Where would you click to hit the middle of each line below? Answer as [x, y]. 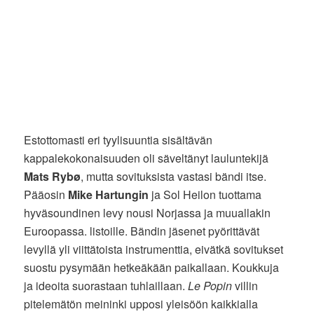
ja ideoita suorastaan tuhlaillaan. [106, 286]
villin [245, 286]
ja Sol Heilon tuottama [205, 195]
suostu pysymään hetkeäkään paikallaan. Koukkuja [152, 268]
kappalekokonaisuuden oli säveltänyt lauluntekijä [146, 158]
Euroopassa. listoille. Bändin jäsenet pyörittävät [142, 231]
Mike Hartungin [109, 195]
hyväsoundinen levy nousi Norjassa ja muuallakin [148, 213]
